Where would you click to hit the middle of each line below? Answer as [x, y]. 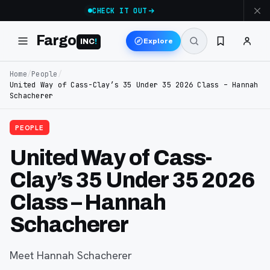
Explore [158, 41]
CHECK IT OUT [120, 11]
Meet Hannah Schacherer [71, 255]
